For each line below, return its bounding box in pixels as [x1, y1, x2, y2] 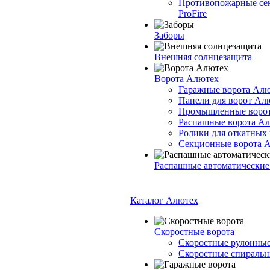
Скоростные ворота [154, 227, 234, 237]
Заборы [154, 30, 184, 40]
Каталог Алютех [130, 195, 198, 206]
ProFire [178, 8, 207, 19]
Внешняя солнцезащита [154, 52, 252, 62]
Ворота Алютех [154, 74, 219, 84]
